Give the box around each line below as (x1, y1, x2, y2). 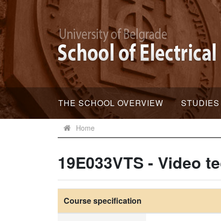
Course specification (64, 195, 142, 206)
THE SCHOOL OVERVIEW (58, 97, 163, 109)
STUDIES (181, 97, 220, 109)
